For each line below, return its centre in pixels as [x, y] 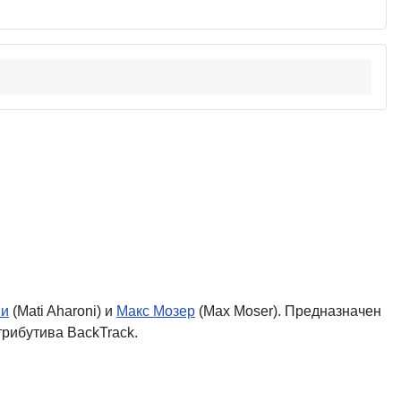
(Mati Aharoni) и [63, 311]
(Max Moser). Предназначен [288, 311]
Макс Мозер [156, 311]
